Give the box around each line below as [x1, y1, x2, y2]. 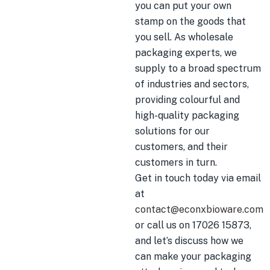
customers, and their [135, 141, 228, 152]
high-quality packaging [135, 110, 239, 121]
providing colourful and [135, 94, 240, 105]
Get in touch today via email [135, 172, 261, 184]
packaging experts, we [135, 47, 237, 58]
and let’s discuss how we [135, 235, 243, 246]
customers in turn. [135, 157, 217, 168]
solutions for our [135, 125, 210, 137]
